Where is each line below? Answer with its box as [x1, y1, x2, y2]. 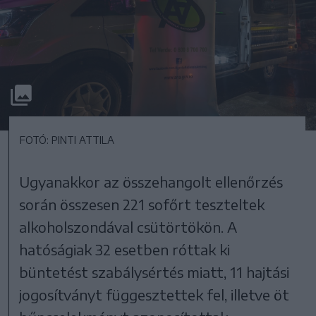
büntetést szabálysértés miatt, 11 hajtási [19, 262, 290, 281]
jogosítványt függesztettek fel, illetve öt [19, 285, 290, 303]
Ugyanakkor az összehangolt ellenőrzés [19, 172, 284, 190]
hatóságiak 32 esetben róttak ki [19, 240, 231, 258]
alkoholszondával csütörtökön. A [19, 217, 238, 236]
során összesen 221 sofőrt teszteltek [19, 195, 265, 213]
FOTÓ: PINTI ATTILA [20, 133, 114, 146]
